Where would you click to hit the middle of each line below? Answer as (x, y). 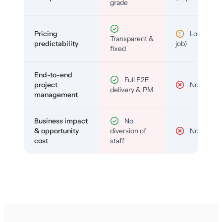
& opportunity (56, 131)
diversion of (128, 131)
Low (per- (204, 33)
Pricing (46, 33)
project (46, 84)
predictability (56, 43)
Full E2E (136, 80)
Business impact (61, 121)
